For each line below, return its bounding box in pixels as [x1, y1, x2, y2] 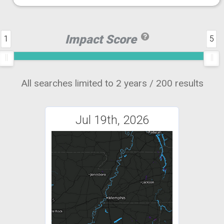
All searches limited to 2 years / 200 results [20, 77, 203, 89]
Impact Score [65, 32, 139, 47]
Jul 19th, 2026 [75, 113, 149, 127]
